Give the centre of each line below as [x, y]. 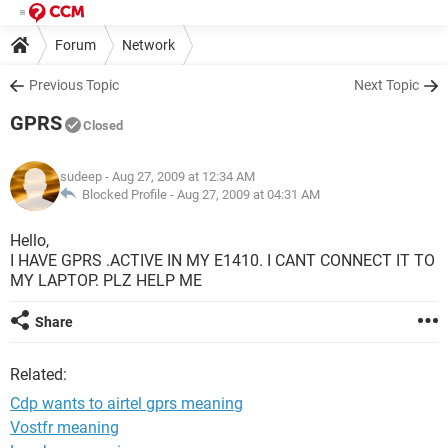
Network [148, 44]
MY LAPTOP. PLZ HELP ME [106, 280]
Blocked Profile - [126, 194]
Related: [38, 374]
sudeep [81, 176]
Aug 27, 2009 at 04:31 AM [248, 194]
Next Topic [386, 85]
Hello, [29, 240]
